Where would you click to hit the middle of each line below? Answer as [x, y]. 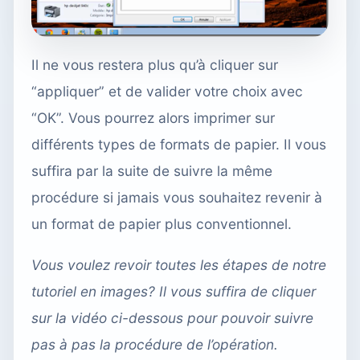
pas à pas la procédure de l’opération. [155, 344]
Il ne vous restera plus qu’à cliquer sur [155, 64]
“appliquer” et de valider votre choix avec [167, 91]
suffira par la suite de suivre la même [152, 170]
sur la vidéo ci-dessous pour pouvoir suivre [172, 317]
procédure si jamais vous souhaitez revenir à [177, 197]
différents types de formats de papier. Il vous [179, 144]
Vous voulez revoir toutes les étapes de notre [179, 264]
